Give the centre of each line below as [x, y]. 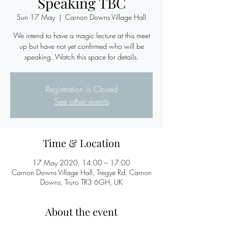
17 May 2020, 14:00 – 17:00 [81, 163]
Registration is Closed [81, 89]
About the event [81, 211]
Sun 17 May [36, 17]
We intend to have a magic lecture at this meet [81, 35]
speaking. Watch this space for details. [81, 57]
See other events [81, 101]
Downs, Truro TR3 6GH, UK [81, 182]
